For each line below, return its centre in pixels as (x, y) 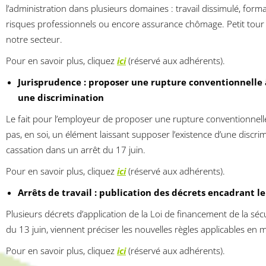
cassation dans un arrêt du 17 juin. (76, 150)
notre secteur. (34, 39)
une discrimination (61, 98)
